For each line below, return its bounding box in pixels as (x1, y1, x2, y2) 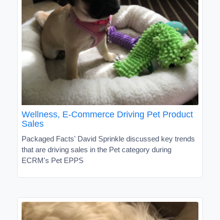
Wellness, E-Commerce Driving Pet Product (22, 109, 193, 119)
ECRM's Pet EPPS (22, 156, 83, 165)
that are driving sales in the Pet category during (22, 145, 171, 154)
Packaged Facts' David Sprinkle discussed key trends (22, 134, 195, 143)
